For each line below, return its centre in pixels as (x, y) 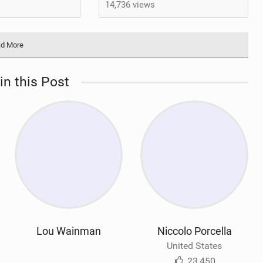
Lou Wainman (68, 231)
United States (195, 245)
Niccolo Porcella (194, 231)
